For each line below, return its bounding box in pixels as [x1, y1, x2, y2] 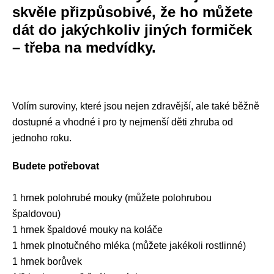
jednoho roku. [12, 133, 72, 144]
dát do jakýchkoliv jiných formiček [12, 21, 252, 39]
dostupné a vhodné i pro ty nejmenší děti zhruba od [12, 117, 233, 128]
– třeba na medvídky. [12, 39, 156, 56]
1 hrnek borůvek [12, 256, 82, 267]
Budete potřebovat [12, 161, 99, 172]
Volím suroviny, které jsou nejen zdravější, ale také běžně [12, 101, 259, 112]
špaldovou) [12, 209, 61, 220]
